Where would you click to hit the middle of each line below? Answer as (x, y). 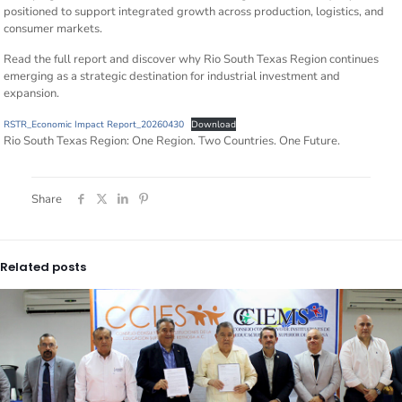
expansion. (32, 94)
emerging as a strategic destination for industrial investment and (172, 77)
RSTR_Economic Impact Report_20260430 (94, 125)
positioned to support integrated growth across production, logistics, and (194, 12)
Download (214, 125)
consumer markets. (53, 29)
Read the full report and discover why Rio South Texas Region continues (192, 60)
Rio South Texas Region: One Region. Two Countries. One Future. (172, 141)
